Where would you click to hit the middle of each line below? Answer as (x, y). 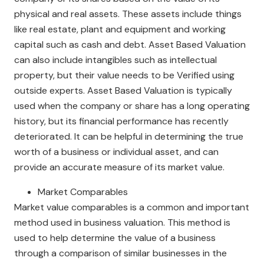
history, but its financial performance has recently (121, 121)
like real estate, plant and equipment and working (120, 29)
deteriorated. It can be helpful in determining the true (129, 136)
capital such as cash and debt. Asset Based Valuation (130, 44)
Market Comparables (83, 192)
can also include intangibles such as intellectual (115, 60)
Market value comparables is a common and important (132, 207)
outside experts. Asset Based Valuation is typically (123, 90)
